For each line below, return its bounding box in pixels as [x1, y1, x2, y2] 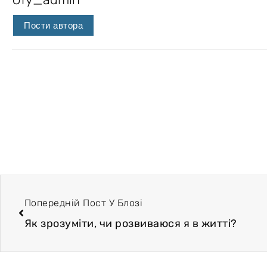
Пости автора [24, 20, 83, 31]
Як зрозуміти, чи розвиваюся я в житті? [24, 216, 237, 230]
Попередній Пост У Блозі [24, 197, 142, 209]
